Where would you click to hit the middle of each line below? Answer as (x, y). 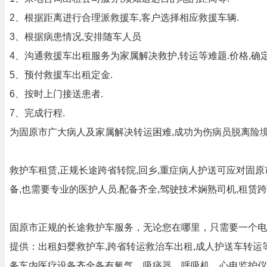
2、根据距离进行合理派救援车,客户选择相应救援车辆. (124, 18)
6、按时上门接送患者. (56, 94)
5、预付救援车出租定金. (61, 75)
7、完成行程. (37, 113)
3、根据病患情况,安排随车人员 (75, 37)
